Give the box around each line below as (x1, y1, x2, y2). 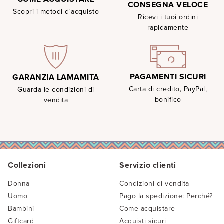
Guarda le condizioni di (17, 85, 94, 94)
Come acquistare (119, 204, 175, 213)
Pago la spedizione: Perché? (119, 192, 213, 201)
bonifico (154, 95, 181, 104)
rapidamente (147, 23, 189, 32)
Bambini (8, 204, 34, 213)
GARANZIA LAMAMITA (12, 72, 99, 83)
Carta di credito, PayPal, (128, 85, 207, 94)
